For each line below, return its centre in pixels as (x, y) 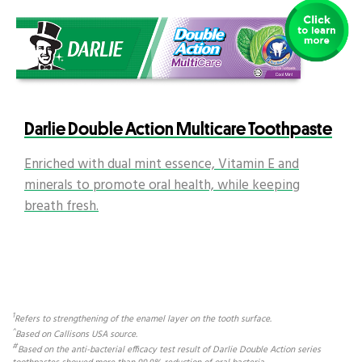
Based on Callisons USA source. (76, 334)
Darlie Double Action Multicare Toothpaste (178, 129)
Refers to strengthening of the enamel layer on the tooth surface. (143, 320)
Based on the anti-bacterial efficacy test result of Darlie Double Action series (169, 349)
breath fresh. (61, 207)
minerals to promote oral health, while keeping (162, 186)
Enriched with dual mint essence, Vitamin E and (162, 165)
